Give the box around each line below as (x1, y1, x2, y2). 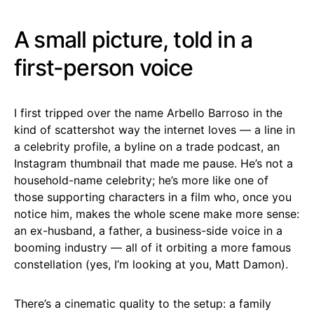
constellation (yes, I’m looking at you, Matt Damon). (14, 257, 288, 271)
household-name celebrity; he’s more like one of (14, 172, 268, 187)
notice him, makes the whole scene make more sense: (14, 206, 299, 221)
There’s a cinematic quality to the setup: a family (14, 296, 271, 310)
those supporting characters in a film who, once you (14, 189, 292, 204)
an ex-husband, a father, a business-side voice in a (14, 223, 282, 238)
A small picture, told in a (14, 25, 253, 53)
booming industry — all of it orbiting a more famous (14, 240, 291, 254)
